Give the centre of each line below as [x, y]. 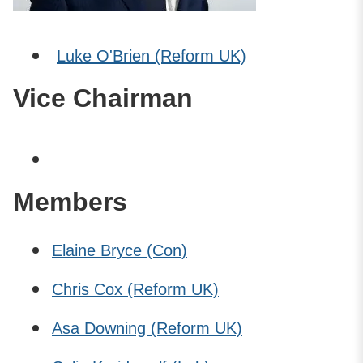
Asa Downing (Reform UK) [147, 328]
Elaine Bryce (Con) [120, 250]
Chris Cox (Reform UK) [135, 289]
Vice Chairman [103, 98]
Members [70, 201]
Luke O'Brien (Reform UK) [152, 56]
